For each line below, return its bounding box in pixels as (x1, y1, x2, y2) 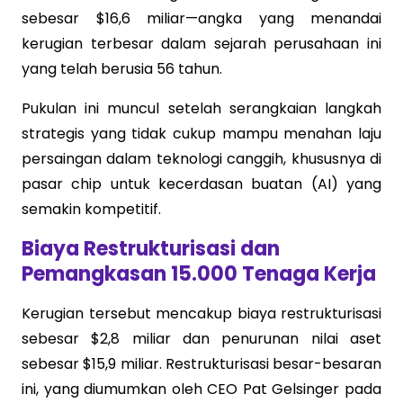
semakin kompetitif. (22, 198, 161, 219)
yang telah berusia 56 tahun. (22, 58, 222, 79)
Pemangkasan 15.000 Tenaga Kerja (22, 259, 376, 288)
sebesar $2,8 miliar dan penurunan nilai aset (22, 327, 381, 349)
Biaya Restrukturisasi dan (22, 234, 280, 263)
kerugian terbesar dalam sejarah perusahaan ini (22, 32, 381, 54)
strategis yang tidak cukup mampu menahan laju (22, 122, 381, 144)
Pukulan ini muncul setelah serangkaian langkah (22, 97, 381, 119)
